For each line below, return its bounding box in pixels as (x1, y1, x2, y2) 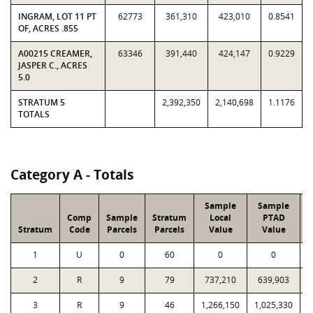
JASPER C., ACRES (18, 59, 87, 71)
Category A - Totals (10, 166, 133, 184)
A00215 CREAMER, (18, 48, 92, 59)
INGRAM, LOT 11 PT (18, 10, 96, 22)
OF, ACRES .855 (18, 22, 78, 34)
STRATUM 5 (18, 96, 65, 108)
